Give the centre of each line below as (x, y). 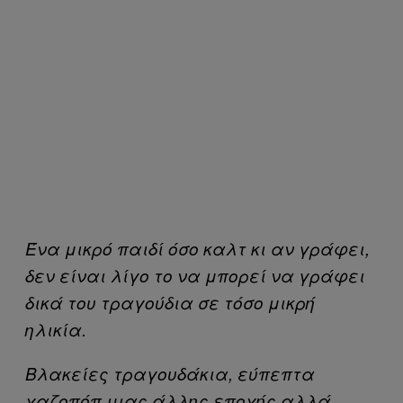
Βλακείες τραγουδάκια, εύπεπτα (170, 373)
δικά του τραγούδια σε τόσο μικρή (170, 302)
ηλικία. (56, 329)
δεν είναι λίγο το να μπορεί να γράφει (195, 275)
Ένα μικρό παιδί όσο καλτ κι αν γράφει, (197, 248)
